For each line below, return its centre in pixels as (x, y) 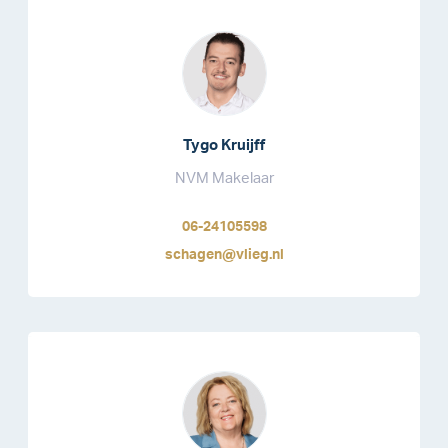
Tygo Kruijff (224, 146)
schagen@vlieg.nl (224, 255)
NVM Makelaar (224, 179)
